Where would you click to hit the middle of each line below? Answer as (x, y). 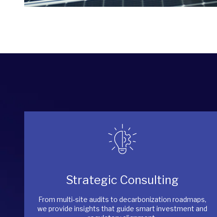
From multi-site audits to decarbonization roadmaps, (122, 199)
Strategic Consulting (122, 180)
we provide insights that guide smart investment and (122, 209)
